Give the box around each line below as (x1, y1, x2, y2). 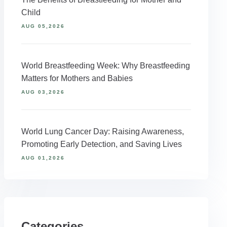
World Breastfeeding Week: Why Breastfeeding (21, 61, 190, 70)
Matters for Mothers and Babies (21, 74, 133, 83)
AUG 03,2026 (21, 89, 65, 95)
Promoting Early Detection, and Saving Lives (21, 140, 182, 148)
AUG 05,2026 (21, 23, 65, 29)
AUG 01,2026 (21, 155, 65, 161)
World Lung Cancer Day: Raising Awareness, (21, 127, 184, 136)
